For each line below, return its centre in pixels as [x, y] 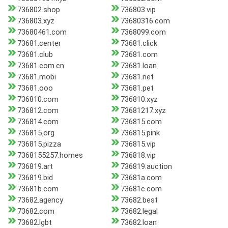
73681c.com [141, 189]
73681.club [35, 55]
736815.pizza [39, 144]
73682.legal [139, 211]
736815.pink [140, 133]
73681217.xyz [143, 111]
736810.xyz [139, 99]
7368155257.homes [50, 155]
